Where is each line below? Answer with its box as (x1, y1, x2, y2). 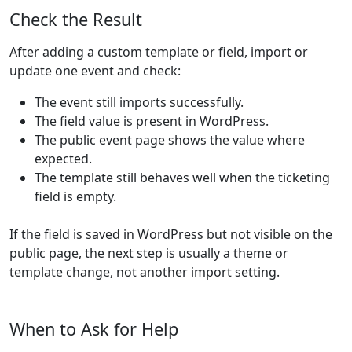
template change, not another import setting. (9, 263, 280, 280)
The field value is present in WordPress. (35, 112, 269, 130)
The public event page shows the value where (35, 131, 305, 148)
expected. (35, 150, 92, 167)
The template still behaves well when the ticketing (35, 169, 330, 186)
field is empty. (35, 188, 116, 205)
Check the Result (9, 8, 142, 31)
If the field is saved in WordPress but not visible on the (9, 225, 332, 243)
